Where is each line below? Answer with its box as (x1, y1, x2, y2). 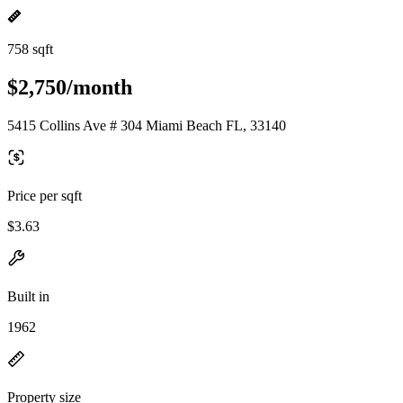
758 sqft (7, 41, 53, 57)
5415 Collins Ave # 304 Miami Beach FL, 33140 (7, 117, 286, 133)
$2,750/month (7, 75, 132, 99)
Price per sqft (7, 187, 82, 203)
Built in (7, 288, 49, 304)
